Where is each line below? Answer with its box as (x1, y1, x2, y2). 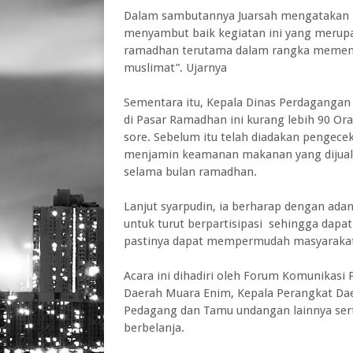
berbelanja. (124, 320, 184, 335)
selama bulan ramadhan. (124, 164, 257, 179)
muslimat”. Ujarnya (124, 60, 227, 75)
